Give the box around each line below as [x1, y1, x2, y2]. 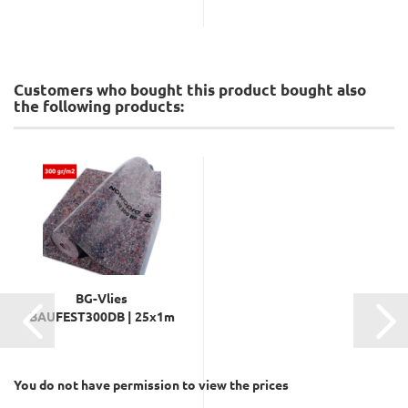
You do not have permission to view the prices [14, 376, 289, 393]
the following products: [14, 97, 184, 116]
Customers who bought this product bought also [14, 80, 366, 99]
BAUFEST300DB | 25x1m [28, 308, 175, 324]
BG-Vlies [76, 290, 127, 306]
